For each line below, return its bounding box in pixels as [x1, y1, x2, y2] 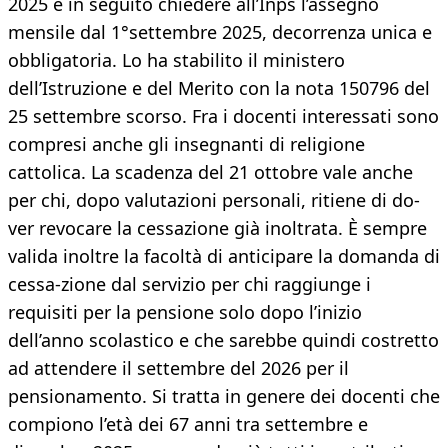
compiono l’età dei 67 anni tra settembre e [8, 412, 368, 437]
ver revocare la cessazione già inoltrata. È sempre [8, 216, 427, 241]
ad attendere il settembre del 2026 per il [8, 356, 349, 381]
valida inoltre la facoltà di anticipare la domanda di [8, 244, 440, 269]
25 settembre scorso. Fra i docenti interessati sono [8, 104, 439, 129]
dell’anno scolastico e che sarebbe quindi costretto [8, 328, 439, 353]
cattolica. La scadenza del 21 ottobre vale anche [8, 160, 413, 185]
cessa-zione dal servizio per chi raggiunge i [8, 272, 371, 297]
